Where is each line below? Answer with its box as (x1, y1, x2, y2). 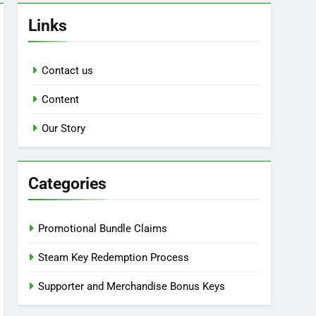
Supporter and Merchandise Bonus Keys (38, 280, 226, 293)
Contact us (42, 64, 94, 77)
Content (42, 93, 80, 106)
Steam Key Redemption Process (38, 251, 190, 264)
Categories (28, 174, 107, 193)
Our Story (42, 122, 86, 135)
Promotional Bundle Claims (38, 222, 168, 235)
